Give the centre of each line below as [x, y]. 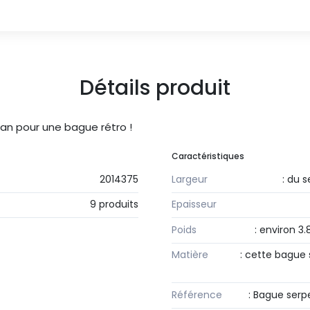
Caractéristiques [208, 156]
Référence [197, 294]
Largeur [190, 180]
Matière [190, 255]
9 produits [114, 204]
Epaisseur [194, 204]
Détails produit [155, 88]
